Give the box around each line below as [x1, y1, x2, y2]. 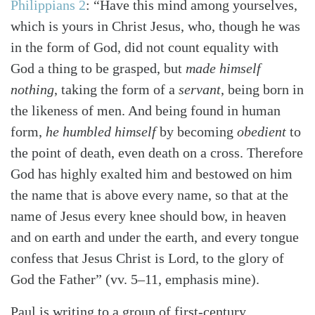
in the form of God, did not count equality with [11, 39, 278, 56]
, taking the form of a [54, 82, 179, 98]
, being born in [221, 82, 304, 98]
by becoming [156, 124, 237, 140]
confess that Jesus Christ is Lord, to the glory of [11, 250, 284, 266]
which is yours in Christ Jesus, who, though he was [11, 18, 300, 34]
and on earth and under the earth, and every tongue [11, 229, 299, 245]
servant [179, 82, 221, 98]
